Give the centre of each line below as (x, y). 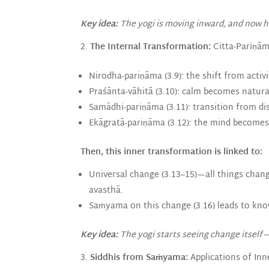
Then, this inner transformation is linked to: (172, 152)
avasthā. (106, 190)
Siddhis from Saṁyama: (139, 258)
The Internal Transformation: (151, 47)
